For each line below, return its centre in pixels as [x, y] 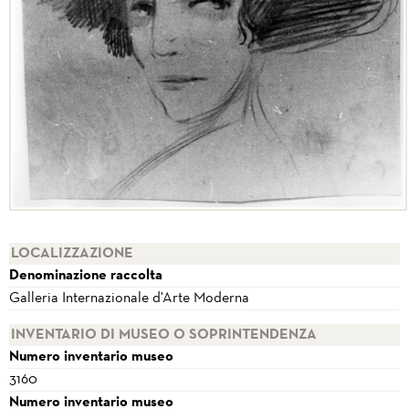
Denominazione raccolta [86, 276]
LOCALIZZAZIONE [72, 254]
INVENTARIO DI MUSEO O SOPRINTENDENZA [164, 336]
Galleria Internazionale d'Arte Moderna [129, 299]
